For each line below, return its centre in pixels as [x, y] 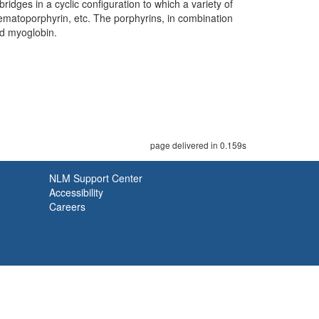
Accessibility [76, 192]
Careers [67, 206]
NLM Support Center [96, 178]
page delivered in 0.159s [198, 145]
